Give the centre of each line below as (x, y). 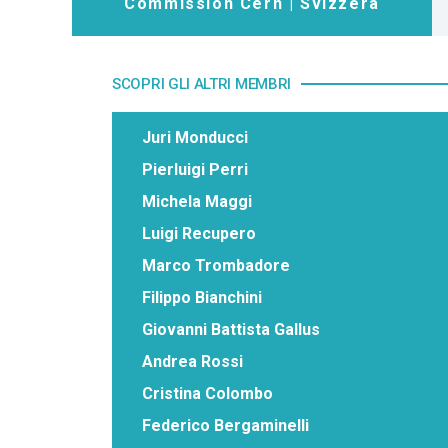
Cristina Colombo (207, 393)
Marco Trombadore (216, 265)
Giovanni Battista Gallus (231, 329)
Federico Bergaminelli (225, 425)
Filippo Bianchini (202, 297)
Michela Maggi (197, 201)
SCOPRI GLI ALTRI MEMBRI (202, 83)
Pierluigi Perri (195, 169)
